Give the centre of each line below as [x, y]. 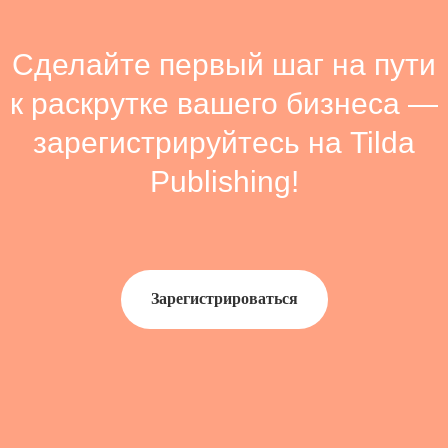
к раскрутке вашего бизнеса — [224, 103]
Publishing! [224, 181]
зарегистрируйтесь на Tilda [224, 142]
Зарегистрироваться [224, 299]
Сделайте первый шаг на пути [224, 64]
